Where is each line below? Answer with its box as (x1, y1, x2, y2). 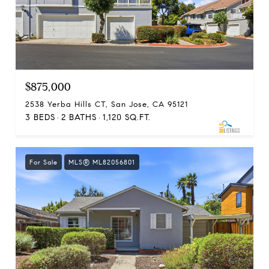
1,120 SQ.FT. (103, 112, 151, 123)
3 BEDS (25, 112, 55, 123)
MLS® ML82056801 (68, 158, 135, 167)
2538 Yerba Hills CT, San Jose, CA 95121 (25, 100, 188, 110)
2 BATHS (61, 112, 97, 123)
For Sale (29, 158, 58, 167)
